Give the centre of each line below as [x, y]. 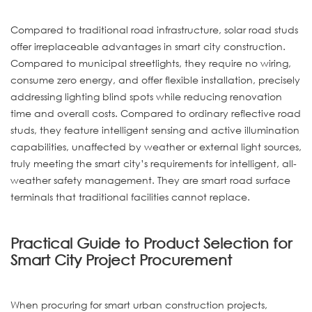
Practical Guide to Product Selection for [151, 243]
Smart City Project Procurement [121, 259]
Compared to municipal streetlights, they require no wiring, [151, 63]
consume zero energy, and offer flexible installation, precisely [155, 80]
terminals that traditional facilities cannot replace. [130, 197]
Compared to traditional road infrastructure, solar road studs [154, 30]
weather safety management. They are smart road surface [150, 180]
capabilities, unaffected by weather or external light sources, [156, 147]
